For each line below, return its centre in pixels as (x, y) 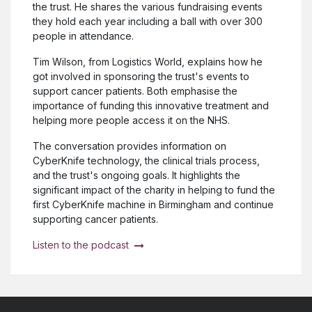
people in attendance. (83, 36)
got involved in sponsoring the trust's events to (141, 76)
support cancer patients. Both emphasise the (135, 91)
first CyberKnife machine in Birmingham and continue (153, 204)
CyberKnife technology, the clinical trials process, (146, 160)
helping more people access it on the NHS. (131, 120)
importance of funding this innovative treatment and (151, 105)
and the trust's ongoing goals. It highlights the (136, 175)
